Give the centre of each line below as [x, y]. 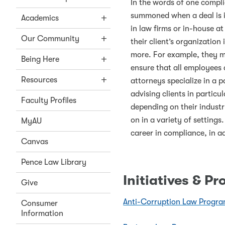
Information [42, 213]
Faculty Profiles [49, 100]
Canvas [35, 142]
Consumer [39, 203]
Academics [40, 18]
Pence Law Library [54, 162]
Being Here [40, 59]
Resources [39, 80]
